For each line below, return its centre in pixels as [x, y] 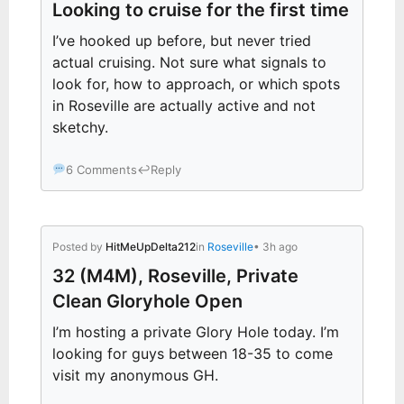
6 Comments [101, 169]
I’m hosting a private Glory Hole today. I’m [196, 331]
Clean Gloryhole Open [147, 301]
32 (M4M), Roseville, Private [175, 275]
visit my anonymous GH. [135, 375]
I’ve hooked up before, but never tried [182, 40]
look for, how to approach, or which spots [196, 83]
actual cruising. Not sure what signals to [189, 62]
